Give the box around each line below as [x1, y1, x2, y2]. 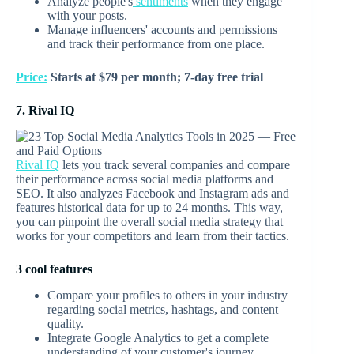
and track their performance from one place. [47, 37, 265, 51]
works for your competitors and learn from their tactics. [16, 229, 289, 243]
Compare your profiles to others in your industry [47, 288, 288, 302]
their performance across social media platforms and [16, 172, 273, 186]
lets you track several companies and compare [59, 158, 290, 172]
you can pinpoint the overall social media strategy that [16, 215, 283, 229]
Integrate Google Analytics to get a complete [47, 330, 269, 345]
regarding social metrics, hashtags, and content [47, 302, 278, 316]
